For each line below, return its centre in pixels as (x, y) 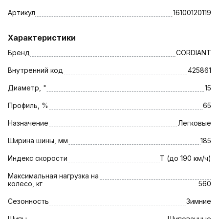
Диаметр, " (27, 88)
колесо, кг (25, 183)
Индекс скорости (38, 158)
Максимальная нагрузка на (53, 175)
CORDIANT (194, 52)
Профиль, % (28, 105)
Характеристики (42, 37)
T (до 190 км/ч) (186, 158)
